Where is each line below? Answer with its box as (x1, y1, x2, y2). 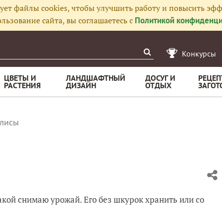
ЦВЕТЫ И (4, 73, 36, 83)
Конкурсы (182, 49, 216, 58)
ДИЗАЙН (66, 80, 96, 90)
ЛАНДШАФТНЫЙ (66, 73, 125, 83)
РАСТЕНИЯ (4, 80, 41, 90)
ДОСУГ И (145, 73, 175, 83)
